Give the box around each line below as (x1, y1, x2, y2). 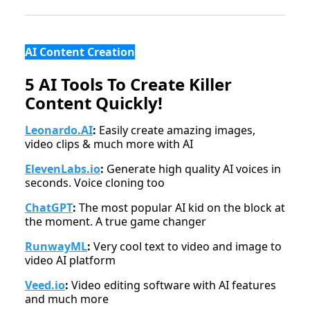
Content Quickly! (25, 91, 163, 115)
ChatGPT (25, 200, 73, 216)
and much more (25, 291, 109, 307)
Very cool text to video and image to (91, 239, 282, 255)
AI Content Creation (25, 44, 135, 60)
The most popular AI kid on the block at (79, 200, 285, 216)
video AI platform (25, 253, 116, 268)
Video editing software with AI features (69, 277, 276, 293)
